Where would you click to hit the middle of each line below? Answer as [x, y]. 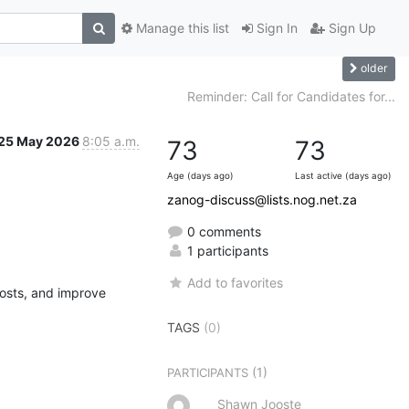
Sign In [275, 28]
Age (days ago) [200, 175]
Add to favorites [236, 282]
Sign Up [351, 28]
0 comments [222, 231]
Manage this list [181, 28]
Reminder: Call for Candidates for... [291, 96]
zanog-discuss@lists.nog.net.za [262, 199]
